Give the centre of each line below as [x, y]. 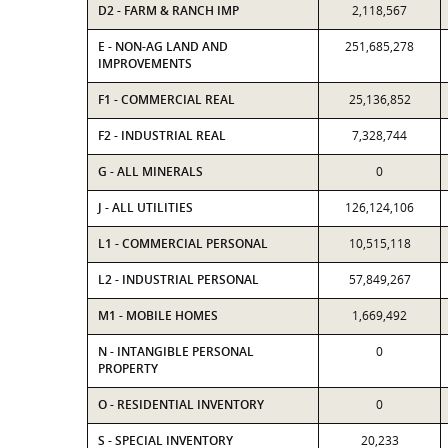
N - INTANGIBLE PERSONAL [176, 351]
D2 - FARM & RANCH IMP [168, 10]
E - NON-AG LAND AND [163, 46]
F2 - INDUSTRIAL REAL [162, 135]
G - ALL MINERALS [150, 171]
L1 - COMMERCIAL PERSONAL [183, 243]
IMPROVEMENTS [145, 63]
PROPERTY [128, 368]
